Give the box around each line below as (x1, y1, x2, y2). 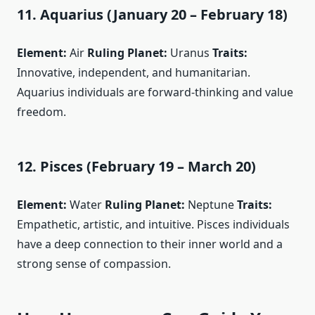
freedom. (17, 103, 66, 120)
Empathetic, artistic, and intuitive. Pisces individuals (17, 216, 290, 232)
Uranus (167, 44, 212, 60)
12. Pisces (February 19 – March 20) (17, 156, 256, 176)
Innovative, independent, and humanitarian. (17, 64, 250, 80)
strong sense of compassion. (17, 255, 171, 271)
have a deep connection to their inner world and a (17, 236, 283, 252)
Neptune (185, 196, 237, 212)
